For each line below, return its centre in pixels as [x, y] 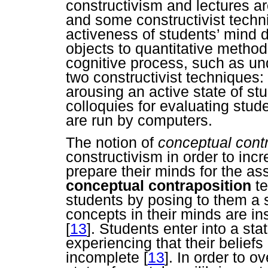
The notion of [112, 142]
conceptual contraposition [159, 185]
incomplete [105, 257]
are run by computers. [139, 120]
